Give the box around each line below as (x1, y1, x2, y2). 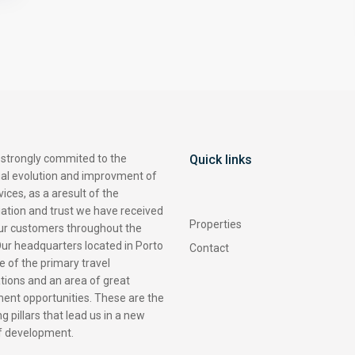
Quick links (189, 152, 252, 168)
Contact (189, 242, 229, 255)
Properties (189, 218, 242, 231)
